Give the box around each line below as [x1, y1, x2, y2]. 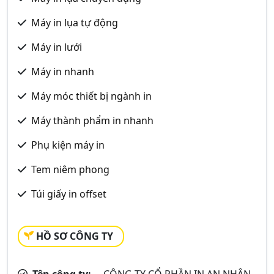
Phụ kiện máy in [31, 138, 105, 152]
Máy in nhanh [31, 64, 94, 78]
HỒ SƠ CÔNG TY [36, 229, 113, 243]
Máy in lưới [31, 40, 82, 54]
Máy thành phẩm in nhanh [31, 113, 154, 127]
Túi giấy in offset [31, 187, 106, 201]
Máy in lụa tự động [31, 15, 118, 29]
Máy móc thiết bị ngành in [31, 89, 152, 103]
